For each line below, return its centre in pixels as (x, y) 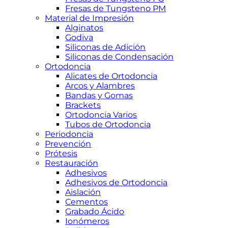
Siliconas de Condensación (119, 57)
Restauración (72, 163)
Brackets (83, 105)
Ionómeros (87, 221)
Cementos (87, 202)
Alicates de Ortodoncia (111, 76)
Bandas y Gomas (99, 95)
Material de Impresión (89, 18)
